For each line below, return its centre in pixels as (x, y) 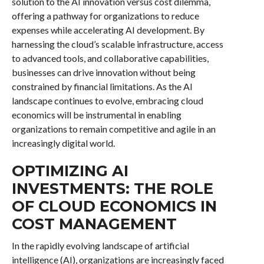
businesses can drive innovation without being (103, 72)
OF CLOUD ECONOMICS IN (114, 206)
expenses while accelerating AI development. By (108, 29)
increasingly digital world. (63, 143)
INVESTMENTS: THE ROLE (112, 188)
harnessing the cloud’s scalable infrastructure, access (117, 44)
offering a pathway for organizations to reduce (105, 15)
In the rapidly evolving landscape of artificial (100, 245)
